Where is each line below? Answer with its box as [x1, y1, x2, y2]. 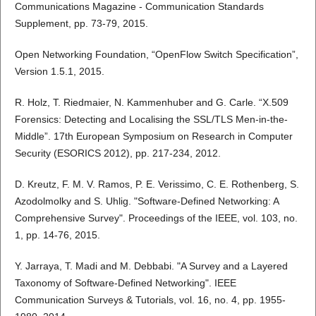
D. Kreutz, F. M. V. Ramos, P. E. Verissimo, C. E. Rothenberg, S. [14, 178, 299, 190]
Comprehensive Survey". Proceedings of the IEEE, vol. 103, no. [14, 212, 298, 224]
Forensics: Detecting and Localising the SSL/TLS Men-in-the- [14, 114, 288, 126]
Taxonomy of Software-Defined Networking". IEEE [14, 277, 236, 289]
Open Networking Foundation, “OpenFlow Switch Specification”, [14, 49, 298, 61]
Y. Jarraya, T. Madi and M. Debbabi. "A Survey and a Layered [14, 260, 288, 272]
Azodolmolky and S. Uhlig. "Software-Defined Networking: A [14, 195, 279, 207]
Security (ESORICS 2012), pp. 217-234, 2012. [14, 147, 221, 159]
